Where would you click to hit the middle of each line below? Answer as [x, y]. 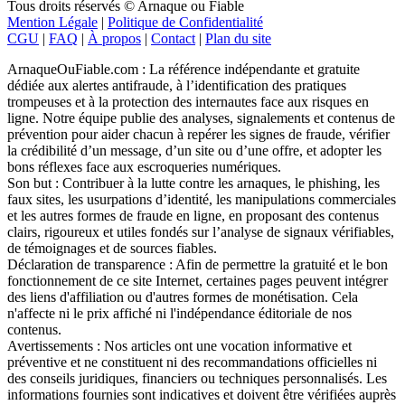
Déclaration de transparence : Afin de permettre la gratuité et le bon [198, 265]
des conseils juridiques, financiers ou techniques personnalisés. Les [197, 379]
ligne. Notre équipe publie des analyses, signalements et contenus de [201, 118]
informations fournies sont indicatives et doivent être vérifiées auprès [202, 395]
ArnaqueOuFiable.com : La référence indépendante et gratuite [184, 70]
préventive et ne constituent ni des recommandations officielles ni [192, 363]
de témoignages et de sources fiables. [112, 249]
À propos [114, 39]
